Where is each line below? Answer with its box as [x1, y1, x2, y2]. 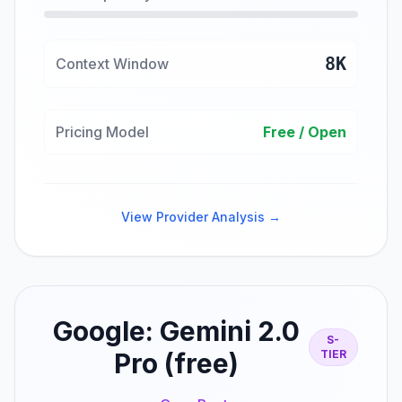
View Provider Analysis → [121, 209, 281, 224]
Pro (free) [113, 347, 239, 380]
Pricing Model [56, 123, 149, 141]
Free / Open [263, 123, 346, 141]
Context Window [56, 55, 169, 73]
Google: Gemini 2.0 [52, 315, 300, 347]
